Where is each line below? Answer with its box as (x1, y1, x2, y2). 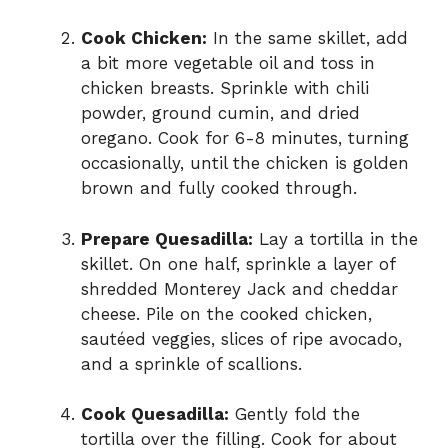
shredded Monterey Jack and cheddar (81, 278, 398, 299)
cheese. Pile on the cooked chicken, (81, 303, 372, 324)
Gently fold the (229, 404, 360, 425)
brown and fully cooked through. (81, 178, 357, 199)
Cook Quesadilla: (81, 404, 229, 425)
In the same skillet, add (207, 28, 408, 49)
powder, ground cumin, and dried (81, 103, 360, 124)
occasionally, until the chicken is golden (81, 153, 409, 174)
